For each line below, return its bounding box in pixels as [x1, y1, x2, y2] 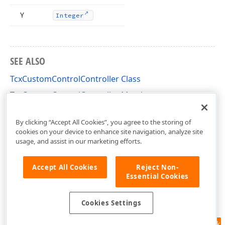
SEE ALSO [10, 54, 45, 68]
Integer [56, 12, 84, 19]
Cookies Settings [81, 198, 142, 208]
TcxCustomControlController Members [10, 89, 158, 100]
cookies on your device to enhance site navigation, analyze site [15, 127, 203, 136]
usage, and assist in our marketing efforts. [15, 136, 142, 146]
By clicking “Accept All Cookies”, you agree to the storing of [15, 117, 191, 127]
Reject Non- [136, 162, 179, 172]
